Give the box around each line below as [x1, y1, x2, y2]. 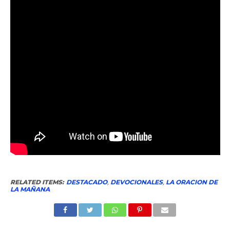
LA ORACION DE [165, 178, 218, 186]
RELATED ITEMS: [10, 178, 64, 186]
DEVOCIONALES [110, 178, 163, 186]
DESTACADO [66, 178, 107, 186]
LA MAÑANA [10, 185, 50, 194]
